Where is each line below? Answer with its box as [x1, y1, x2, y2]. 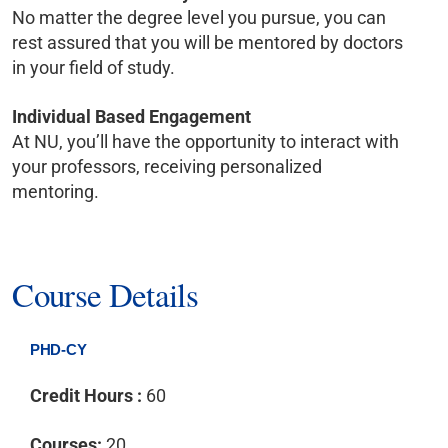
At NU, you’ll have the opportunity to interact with [12, 130, 400, 152]
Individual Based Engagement [12, 105, 252, 127]
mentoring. [12, 180, 100, 202]
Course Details [12, 272, 198, 317]
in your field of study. [12, 56, 180, 78]
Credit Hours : [30, 385, 147, 407]
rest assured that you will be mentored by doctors [12, 31, 404, 53]
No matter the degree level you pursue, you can [12, 6, 387, 28]
